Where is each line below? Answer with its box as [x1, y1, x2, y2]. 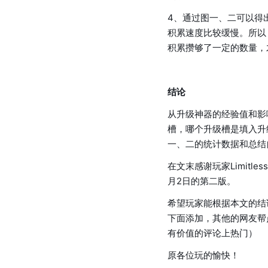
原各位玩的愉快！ [167, 249, 239, 261]
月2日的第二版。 [167, 175, 236, 187]
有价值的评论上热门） [167, 227, 257, 239]
